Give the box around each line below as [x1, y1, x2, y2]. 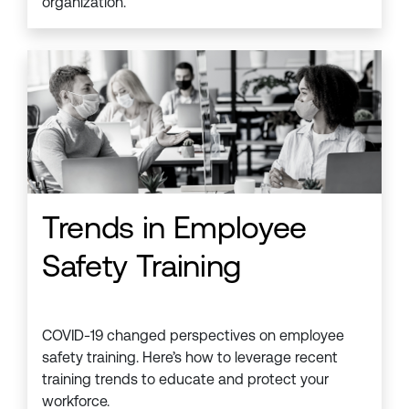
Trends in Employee [42, 209, 307, 246]
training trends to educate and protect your [42, 371, 329, 389]
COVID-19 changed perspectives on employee [42, 327, 344, 345]
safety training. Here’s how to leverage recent [42, 349, 338, 367]
